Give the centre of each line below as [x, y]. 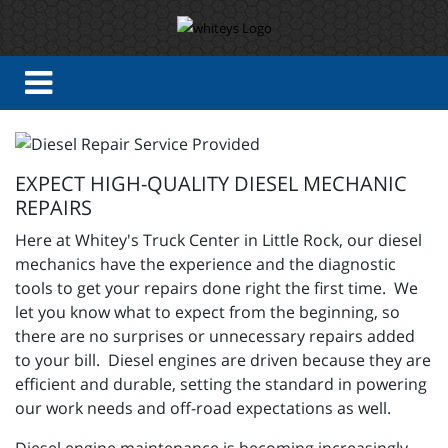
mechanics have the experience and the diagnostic [205, 264]
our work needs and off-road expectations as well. [205, 408]
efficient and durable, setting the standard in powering [221, 384]
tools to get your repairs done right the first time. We [216, 288]
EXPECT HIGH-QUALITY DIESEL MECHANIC [211, 184]
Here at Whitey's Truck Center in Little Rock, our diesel [218, 240]
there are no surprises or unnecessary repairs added [215, 336]
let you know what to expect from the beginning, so [207, 312]
